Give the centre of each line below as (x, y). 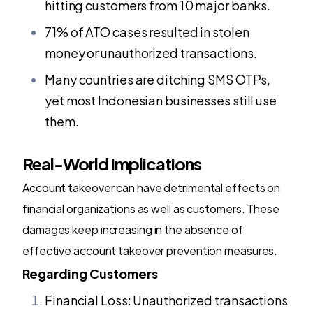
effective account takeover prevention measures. (150, 250)
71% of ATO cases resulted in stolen (147, 31)
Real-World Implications (112, 163)
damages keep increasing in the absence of (133, 229)
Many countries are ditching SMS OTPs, (158, 79)
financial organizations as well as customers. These (151, 208)
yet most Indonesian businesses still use (161, 100)
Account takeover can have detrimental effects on (152, 187)
